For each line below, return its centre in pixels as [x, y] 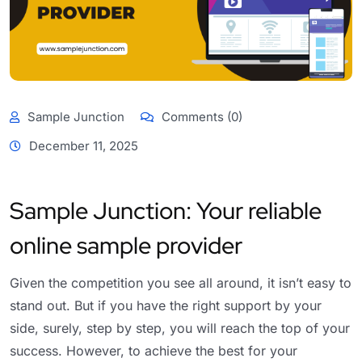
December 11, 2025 [84, 145]
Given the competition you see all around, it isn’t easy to [181, 282]
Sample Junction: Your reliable [166, 210]
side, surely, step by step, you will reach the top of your [180, 328]
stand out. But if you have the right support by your [166, 305]
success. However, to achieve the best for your [154, 350]
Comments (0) [200, 116]
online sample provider [126, 245]
